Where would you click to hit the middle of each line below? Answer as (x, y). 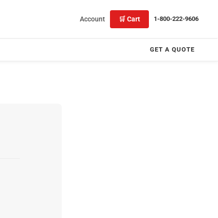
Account (92, 19)
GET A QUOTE (172, 49)
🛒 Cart (129, 19)
